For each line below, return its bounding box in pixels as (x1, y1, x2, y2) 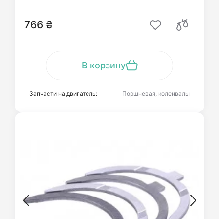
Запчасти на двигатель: (29, 90, 97, 97)
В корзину (81, 60, 126, 70)
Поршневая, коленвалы (122, 90, 190, 97)
